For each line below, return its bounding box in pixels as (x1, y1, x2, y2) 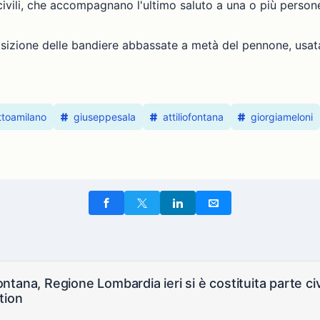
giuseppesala (74, 111, 136, 124)
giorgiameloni (251, 111, 313, 124)
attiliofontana (163, 111, 224, 124)
